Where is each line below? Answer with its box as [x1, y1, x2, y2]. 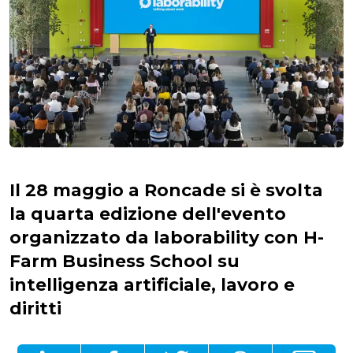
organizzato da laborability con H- [9, 226, 324, 248]
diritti [9, 297, 61, 319]
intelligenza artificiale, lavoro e [9, 273, 295, 295]
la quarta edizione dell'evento [9, 203, 286, 225]
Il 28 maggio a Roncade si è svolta [9, 179, 323, 201]
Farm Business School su [9, 250, 240, 272]
